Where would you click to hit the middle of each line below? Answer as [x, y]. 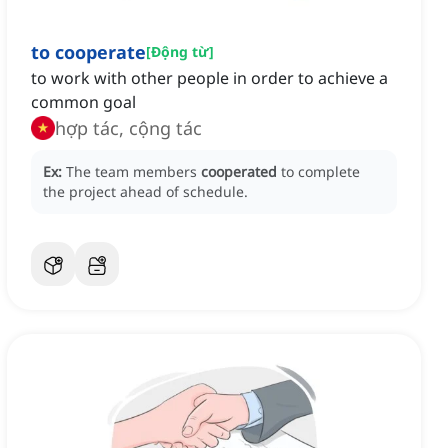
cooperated [239, 172]
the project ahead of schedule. [145, 192]
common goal [83, 102]
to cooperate [88, 52]
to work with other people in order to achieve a [209, 78]
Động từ [180, 52]
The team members [133, 172]
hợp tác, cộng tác [165, 128]
